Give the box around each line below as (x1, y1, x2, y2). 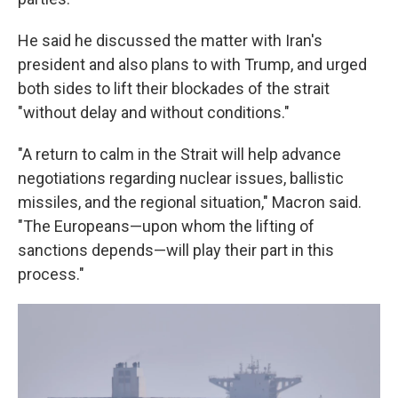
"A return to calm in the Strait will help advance (18, 145, 341, 163)
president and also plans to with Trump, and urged (18, 55, 367, 74)
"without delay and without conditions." (18, 103, 290, 122)
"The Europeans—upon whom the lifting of (18, 217, 314, 235)
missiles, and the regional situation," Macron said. (18, 193, 362, 211)
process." (18, 265, 84, 283)
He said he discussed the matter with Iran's (18, 31, 322, 50)
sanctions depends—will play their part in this (18, 241, 334, 259)
